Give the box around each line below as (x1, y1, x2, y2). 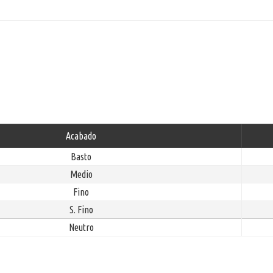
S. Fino (69, 204, 93, 215)
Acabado (66, 130, 96, 141)
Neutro (68, 221, 94, 233)
